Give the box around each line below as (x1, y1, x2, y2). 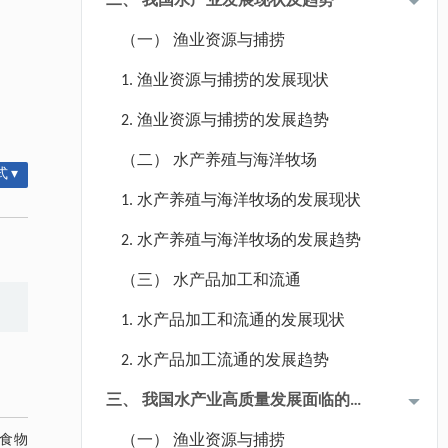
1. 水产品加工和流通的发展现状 (120, 313, 345, 329)
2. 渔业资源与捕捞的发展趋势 (120, 113, 329, 129)
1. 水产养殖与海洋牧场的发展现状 (120, 193, 361, 209)
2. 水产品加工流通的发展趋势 (120, 353, 329, 369)
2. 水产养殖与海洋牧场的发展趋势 (120, 233, 361, 249)
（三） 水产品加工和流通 (120, 273, 301, 289)
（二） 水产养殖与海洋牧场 (120, 153, 317, 169)
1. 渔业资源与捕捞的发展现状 (120, 73, 329, 89)
